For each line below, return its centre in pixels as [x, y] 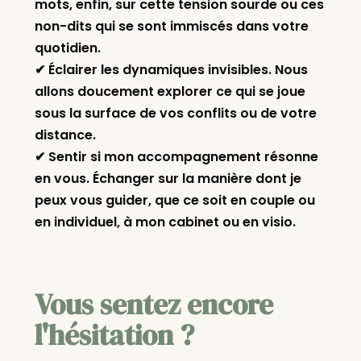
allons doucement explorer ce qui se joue [170, 92]
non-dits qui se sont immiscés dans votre [171, 27]
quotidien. [67, 48]
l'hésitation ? [114, 336]
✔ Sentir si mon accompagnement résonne [176, 157]
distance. [65, 135]
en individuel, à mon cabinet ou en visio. [165, 222]
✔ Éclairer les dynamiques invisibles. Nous [171, 70]
